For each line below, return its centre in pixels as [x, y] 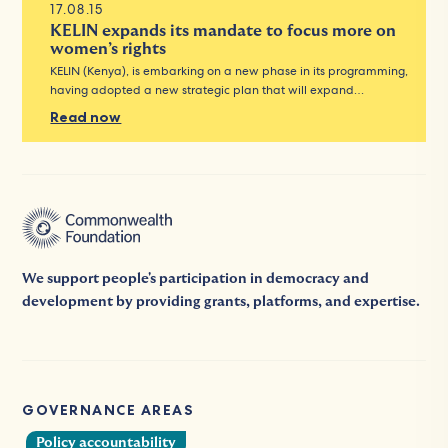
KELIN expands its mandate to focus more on [223, 30]
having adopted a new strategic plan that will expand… [207, 89]
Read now [86, 116]
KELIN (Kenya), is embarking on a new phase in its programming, [229, 70]
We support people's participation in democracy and [196, 278]
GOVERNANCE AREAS [108, 409]
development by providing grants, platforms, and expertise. [221, 301]
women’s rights [108, 48]
